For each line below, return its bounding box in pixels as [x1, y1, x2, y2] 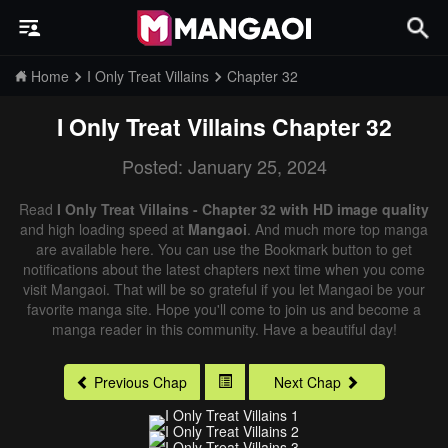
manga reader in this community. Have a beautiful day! [51, 319, 397, 339]
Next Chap [274, 372, 341, 393]
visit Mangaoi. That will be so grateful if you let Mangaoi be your [23, 279, 425, 299]
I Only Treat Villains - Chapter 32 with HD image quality [57, 199, 429, 219]
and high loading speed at [20, 219, 188, 239]
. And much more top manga [247, 219, 428, 239]
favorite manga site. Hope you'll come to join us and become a [27, 299, 421, 319]
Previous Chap [94, 372, 187, 393]
